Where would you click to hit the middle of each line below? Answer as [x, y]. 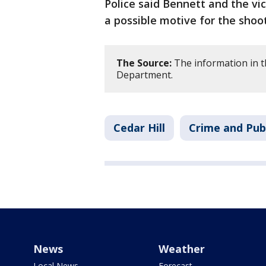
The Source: [144, 63]
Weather [181, 249]
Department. [145, 75]
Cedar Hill [139, 128]
